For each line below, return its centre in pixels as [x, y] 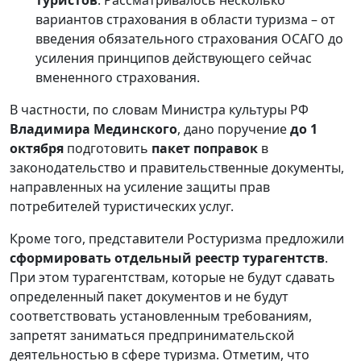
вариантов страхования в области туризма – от [185, 19]
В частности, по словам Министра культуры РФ [159, 109]
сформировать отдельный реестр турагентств [167, 257]
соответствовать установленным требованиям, [161, 315]
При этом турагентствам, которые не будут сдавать [172, 277]
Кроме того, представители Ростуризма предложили [177, 238]
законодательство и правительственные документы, [177, 167]
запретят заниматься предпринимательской [152, 335]
